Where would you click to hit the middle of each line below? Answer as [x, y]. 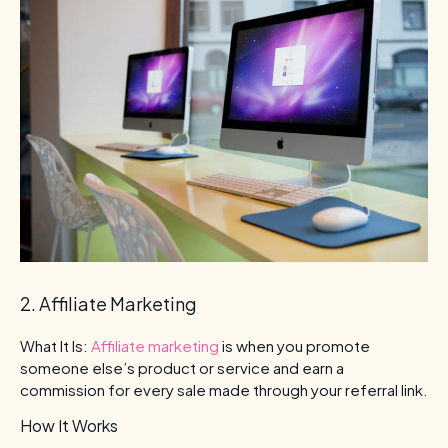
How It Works [69, 426]
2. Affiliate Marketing [108, 304]
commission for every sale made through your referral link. [224, 390]
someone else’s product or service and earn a [182, 368]
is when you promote [294, 346]
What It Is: [54, 346]
